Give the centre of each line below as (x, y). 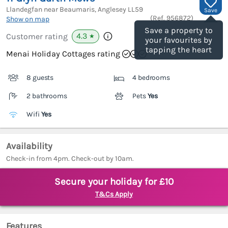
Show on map (28, 19)
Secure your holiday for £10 (114, 182)
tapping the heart (179, 50)
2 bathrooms (47, 96)
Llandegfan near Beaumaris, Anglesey (67, 10)
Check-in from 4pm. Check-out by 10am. (70, 159)
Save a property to (179, 31)
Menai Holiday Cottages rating (63, 54)
